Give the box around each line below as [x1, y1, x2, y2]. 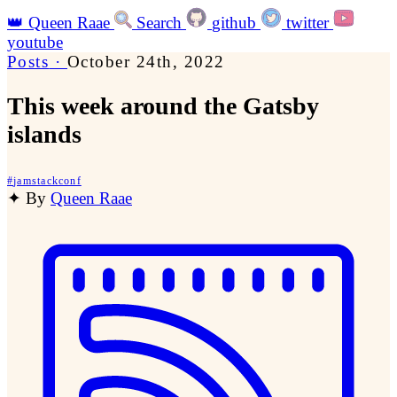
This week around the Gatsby [7, 92, 319, 121]
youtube [7, 33, 63, 51]
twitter [286, 13, 329, 32]
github [212, 13, 256, 32]
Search [136, 13, 182, 32]
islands [7, 121, 82, 149]
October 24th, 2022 [66, 52, 225, 71]
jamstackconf [13, 175, 82, 188]
